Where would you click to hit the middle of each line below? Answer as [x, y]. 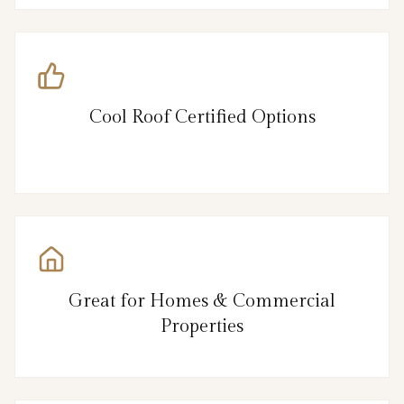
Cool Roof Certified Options [202, 117]
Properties [202, 326]
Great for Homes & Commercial [202, 301]
